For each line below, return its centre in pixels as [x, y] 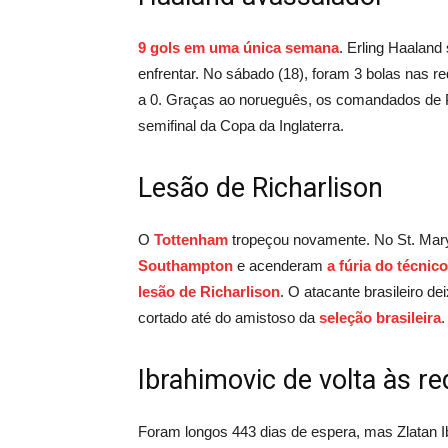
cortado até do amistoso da [228, 317]
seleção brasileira [380, 317]
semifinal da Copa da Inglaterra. [241, 125]
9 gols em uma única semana [238, 47]
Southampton [185, 265]
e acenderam [280, 265]
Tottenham [191, 239]
